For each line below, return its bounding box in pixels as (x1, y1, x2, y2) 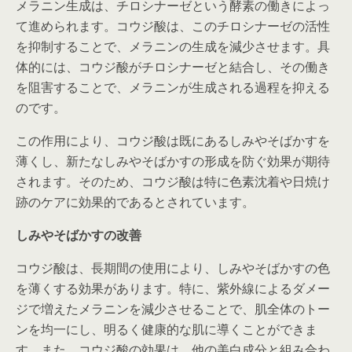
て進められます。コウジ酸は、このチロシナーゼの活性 (16, 17, 330, 35)
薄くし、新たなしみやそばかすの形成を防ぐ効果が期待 (16, 152, 330, 170)
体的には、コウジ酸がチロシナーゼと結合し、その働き (16, 58, 330, 75)
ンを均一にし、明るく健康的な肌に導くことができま (16, 321, 317, 338)
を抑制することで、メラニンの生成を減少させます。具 (16, 38, 330, 55)
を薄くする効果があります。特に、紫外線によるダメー (16, 280, 330, 297)
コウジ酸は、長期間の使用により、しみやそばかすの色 (16, 259, 330, 277)
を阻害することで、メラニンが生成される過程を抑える (16, 79, 330, 96)
